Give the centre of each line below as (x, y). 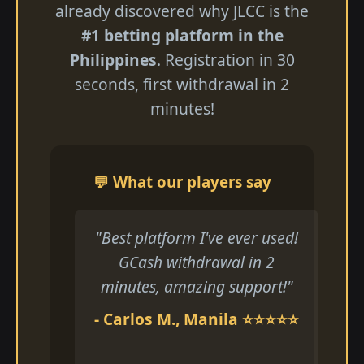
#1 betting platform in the (182, 35)
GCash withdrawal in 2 (197, 262)
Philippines (113, 60)
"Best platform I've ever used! (197, 238)
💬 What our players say (182, 182)
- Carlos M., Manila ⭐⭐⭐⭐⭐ (197, 319)
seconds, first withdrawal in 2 (182, 84)
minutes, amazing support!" (197, 286)
